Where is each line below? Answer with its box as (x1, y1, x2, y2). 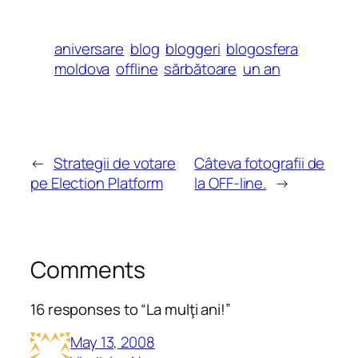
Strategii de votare (53, 152, 177, 173)
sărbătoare (164, 58, 237, 79)
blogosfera (226, 38, 299, 59)
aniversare (54, 38, 125, 59)
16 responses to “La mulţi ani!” (30, 299, 231, 320)
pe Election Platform (30, 172, 163, 193)
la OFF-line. (194, 172, 267, 193)
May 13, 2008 (70, 331, 155, 352)
